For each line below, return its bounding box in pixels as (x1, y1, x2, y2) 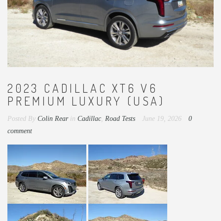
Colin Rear (37, 114, 68, 122)
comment (7, 127, 32, 135)
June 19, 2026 (142, 114, 184, 122)
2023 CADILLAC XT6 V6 (7, 80, 158, 96)
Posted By (7, 114, 36, 122)
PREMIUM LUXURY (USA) (7, 93, 165, 109)
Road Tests (105, 114, 135, 122)
